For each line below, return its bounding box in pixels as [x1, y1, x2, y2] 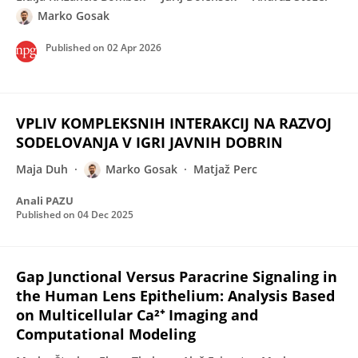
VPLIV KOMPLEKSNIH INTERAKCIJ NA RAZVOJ [16, 113, 332, 133]
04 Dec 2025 [78, 208, 133, 221]
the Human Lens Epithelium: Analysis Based [16, 286, 335, 305]
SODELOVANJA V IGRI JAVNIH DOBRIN [16, 133, 283, 152]
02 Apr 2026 [107, 41, 161, 54]
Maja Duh [16, 161, 68, 177]
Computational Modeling [16, 324, 196, 344]
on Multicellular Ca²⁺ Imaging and [16, 305, 258, 324]
